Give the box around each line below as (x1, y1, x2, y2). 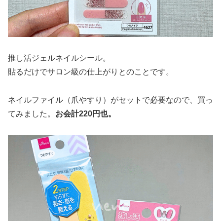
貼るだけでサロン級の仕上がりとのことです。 (8, 67, 174, 76)
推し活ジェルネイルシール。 (8, 53, 110, 62)
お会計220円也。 (55, 109, 116, 118)
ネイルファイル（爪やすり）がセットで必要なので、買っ (8, 95, 213, 104)
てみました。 (8, 109, 55, 118)
